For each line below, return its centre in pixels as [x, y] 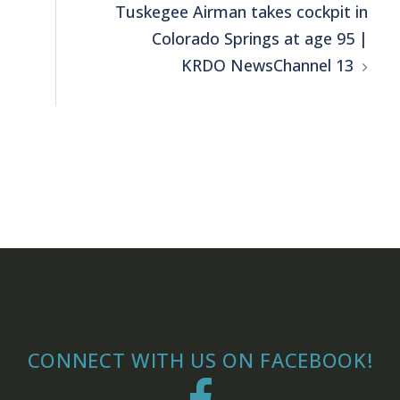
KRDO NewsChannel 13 [267, 65]
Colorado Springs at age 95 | [259, 38]
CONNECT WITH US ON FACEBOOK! [200, 359]
